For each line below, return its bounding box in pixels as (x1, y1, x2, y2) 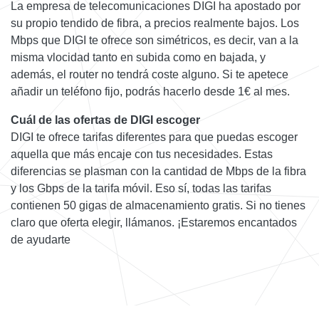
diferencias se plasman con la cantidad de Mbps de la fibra (11, 164, 306, 177)
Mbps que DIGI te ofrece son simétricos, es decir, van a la (11, 33, 298, 46)
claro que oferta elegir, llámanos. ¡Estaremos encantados (11, 216, 297, 229)
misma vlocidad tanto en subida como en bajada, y (11, 51, 266, 63)
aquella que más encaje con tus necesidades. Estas (11, 147, 273, 160)
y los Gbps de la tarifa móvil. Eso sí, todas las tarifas (11, 182, 271, 194)
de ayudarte (11, 233, 70, 246)
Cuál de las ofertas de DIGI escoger (11, 113, 200, 126)
